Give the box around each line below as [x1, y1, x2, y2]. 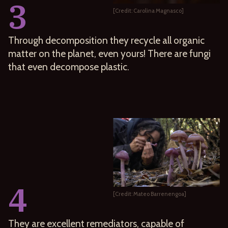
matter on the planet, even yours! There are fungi [8, 47, 211, 60]
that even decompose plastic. [8, 60, 129, 73]
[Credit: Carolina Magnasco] [113, 7, 184, 14]
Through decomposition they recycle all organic [8, 34, 205, 46]
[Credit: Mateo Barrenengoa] [113, 190, 186, 197]
